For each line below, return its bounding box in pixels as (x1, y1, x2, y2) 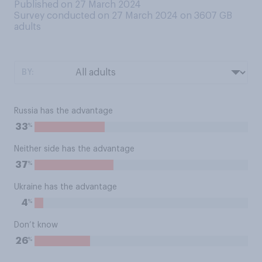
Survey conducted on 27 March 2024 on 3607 (14, 11, 219, 20)
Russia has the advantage (14, 107, 113, 115)
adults (14, 22, 41, 32)
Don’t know (14, 221, 58, 229)
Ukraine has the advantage (14, 183, 117, 191)
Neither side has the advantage (14, 145, 135, 153)
